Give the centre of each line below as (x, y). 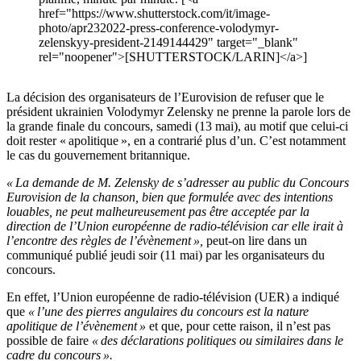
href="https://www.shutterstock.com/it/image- (154, 14)
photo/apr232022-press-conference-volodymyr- (159, 28)
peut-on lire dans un (255, 241)
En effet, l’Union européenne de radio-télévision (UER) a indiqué (173, 297)
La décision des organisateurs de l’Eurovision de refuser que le (165, 98)
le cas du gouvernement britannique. (98, 156)
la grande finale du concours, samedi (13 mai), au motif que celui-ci (177, 127)
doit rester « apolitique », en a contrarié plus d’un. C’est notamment (176, 141)
